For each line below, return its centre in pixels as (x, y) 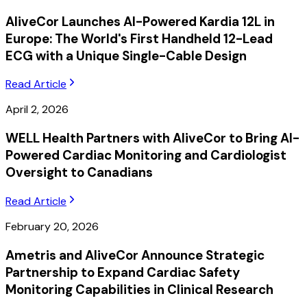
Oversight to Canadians (79, 173)
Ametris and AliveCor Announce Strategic (135, 255)
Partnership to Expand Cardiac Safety (123, 272)
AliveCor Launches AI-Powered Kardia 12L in (140, 21)
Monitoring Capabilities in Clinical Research (139, 289)
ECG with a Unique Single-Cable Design (126, 56)
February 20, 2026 (52, 226)
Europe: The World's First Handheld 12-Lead (139, 38)
